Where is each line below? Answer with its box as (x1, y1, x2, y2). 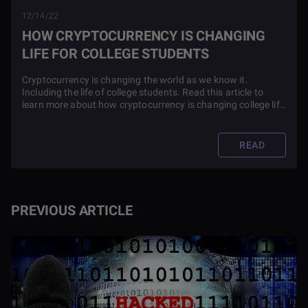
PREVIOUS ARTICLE (11, 202, 133, 219)
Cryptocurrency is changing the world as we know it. (22, 74, 248, 85)
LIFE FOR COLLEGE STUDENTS (22, 45, 209, 62)
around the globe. (22, 111, 99, 122)
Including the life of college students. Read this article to (22, 87, 263, 98)
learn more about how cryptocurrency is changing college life (22, 99, 285, 110)
